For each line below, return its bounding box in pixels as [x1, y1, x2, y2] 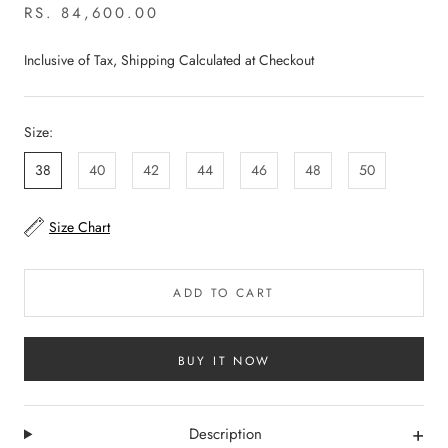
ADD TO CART [173, 283, 275, 302]
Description [189, 423, 263, 446]
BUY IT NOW [177, 351, 271, 370]
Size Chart [49, 216, 110, 237]
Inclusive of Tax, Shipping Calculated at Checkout [24, 49, 314, 70]
